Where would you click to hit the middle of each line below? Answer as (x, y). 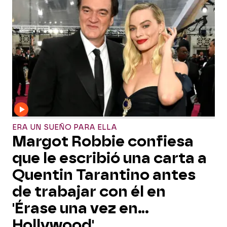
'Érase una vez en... (81, 208)
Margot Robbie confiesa (103, 141)
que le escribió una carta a (109, 158)
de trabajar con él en (89, 192)
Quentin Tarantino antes (104, 175)
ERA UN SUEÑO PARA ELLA (65, 127)
